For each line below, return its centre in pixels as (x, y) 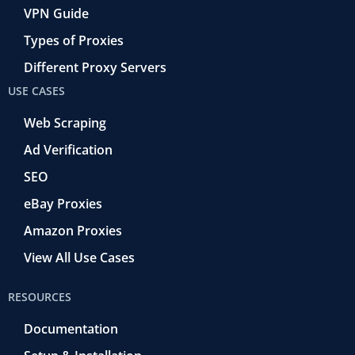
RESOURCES (40, 296)
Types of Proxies (74, 40)
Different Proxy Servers (95, 67)
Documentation (71, 328)
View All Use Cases (79, 257)
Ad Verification (68, 149)
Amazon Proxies (73, 230)
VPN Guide (56, 13)
